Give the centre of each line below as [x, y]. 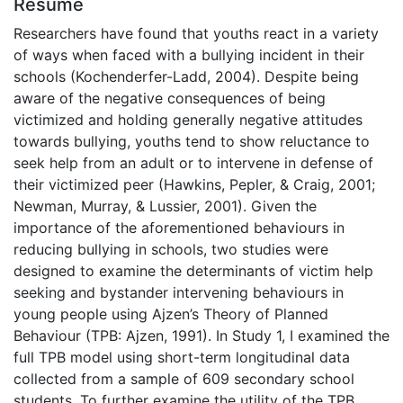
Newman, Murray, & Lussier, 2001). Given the [165, 206]
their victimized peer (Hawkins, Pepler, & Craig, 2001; [194, 184]
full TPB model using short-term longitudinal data [182, 357]
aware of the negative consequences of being [170, 98]
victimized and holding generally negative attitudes [188, 119]
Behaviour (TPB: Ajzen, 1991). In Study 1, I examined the [201, 335]
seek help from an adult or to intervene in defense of [193, 162]
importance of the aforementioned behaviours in [179, 227]
